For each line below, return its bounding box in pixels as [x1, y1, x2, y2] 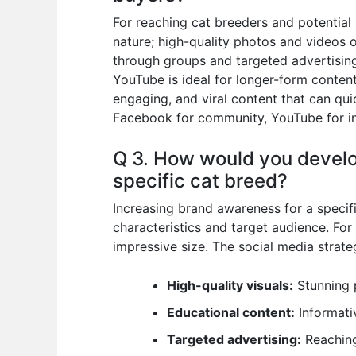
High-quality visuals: [167, 277, 293, 294]
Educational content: [167, 304, 295, 321]
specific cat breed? [113, 168, 288, 192]
